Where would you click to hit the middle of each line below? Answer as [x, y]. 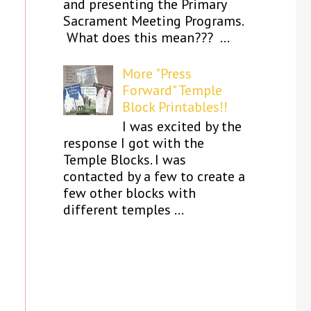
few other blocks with [129, 193]
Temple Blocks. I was [125, 160]
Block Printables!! [175, 107]
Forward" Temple [172, 90]
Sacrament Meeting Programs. [153, 21]
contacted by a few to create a [154, 176]
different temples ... [124, 210]
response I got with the [134, 143]
